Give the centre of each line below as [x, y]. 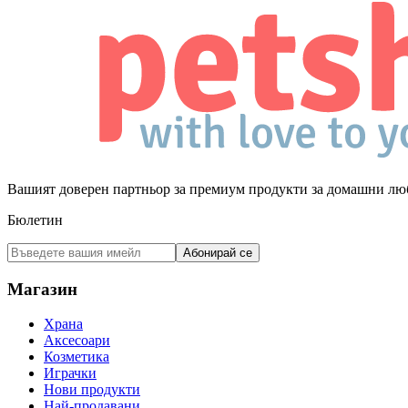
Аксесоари [77, 341]
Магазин [42, 289]
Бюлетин [35, 220]
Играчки [70, 373]
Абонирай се [218, 253]
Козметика [76, 357]
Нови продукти [92, 390]
